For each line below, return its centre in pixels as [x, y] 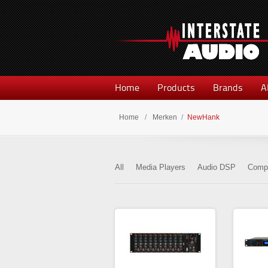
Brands [228, 88]
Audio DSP [217, 167]
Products [176, 88]
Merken [165, 117]
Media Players [161, 167]
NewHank [203, 117]
